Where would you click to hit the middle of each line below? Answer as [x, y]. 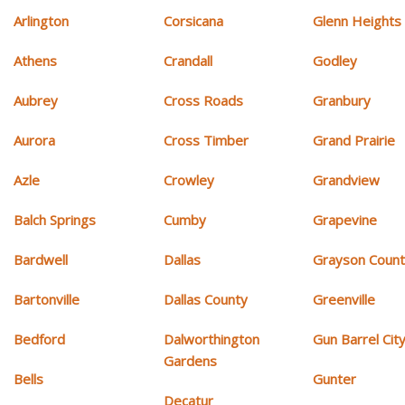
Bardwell [41, 260]
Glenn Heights [358, 21]
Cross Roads [203, 101]
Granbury [342, 101]
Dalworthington [211, 339]
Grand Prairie [354, 141]
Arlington [41, 21]
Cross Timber [206, 141]
